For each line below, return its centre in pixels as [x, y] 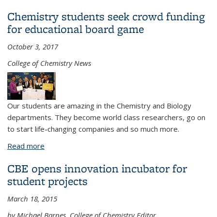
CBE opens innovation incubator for [97, 168]
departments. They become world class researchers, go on [106, 117]
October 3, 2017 [33, 46]
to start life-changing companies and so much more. [93, 129]
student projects [47, 181]
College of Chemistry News [49, 63]
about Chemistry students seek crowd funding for [127, 146]
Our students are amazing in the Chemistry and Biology [99, 106]
